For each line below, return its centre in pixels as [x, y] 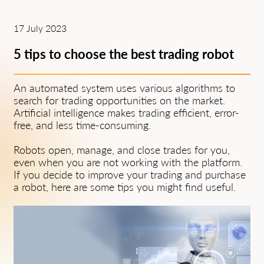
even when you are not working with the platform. [128, 162]
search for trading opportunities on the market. [119, 100]
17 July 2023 [40, 28]
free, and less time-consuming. [82, 125]
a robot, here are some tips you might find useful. [125, 187]
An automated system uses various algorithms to [124, 88]
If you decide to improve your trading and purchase [130, 174]
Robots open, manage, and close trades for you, [122, 150]
